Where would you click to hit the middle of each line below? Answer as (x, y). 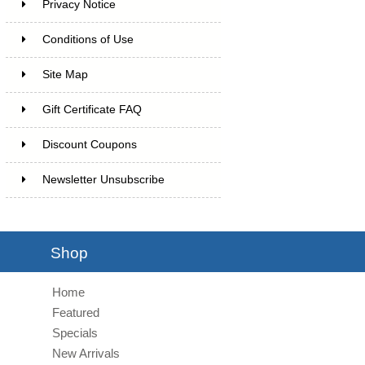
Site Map (65, 74)
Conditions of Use (88, 39)
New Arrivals (86, 353)
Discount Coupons (89, 144)
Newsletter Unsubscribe (103, 179)
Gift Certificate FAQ (92, 109)
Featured (76, 312)
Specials (75, 332)
